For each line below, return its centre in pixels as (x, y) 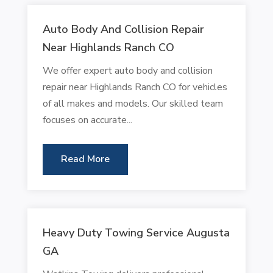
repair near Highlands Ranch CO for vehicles (135, 87)
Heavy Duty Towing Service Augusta (136, 232)
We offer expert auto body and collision (127, 70)
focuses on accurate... (87, 120)
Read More (85, 159)
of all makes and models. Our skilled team (133, 103)
